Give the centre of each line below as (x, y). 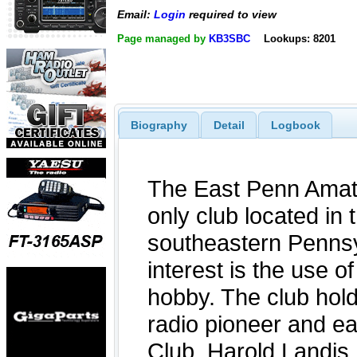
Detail (229, 125)
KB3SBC (229, 38)
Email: (135, 15)
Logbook (295, 125)
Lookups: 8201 (299, 38)
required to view (231, 15)
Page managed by (163, 38)
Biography (159, 125)
